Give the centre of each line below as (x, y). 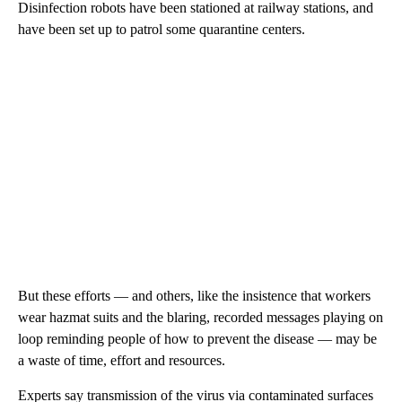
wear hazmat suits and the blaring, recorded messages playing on (201, 318)
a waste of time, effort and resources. (122, 361)
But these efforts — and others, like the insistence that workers (194, 296)
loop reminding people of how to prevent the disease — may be (197, 339)
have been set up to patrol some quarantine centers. (162, 30)
